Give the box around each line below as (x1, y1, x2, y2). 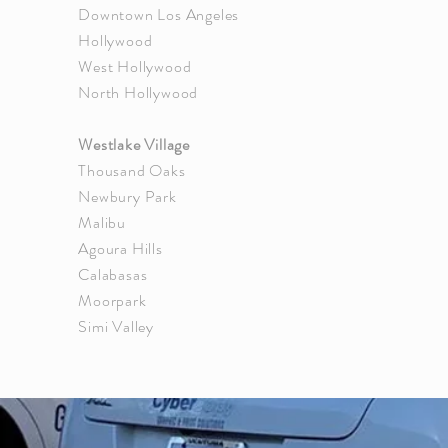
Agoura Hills (78, 237, 163, 260)
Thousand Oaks (78, 159, 186, 182)
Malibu (78, 211, 126, 234)
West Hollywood (78, 55, 192, 78)
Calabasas (78, 263, 148, 286)
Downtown (78, 3, 158, 26)
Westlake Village (78, 133, 190, 156)
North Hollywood (78, 81, 199, 104)
